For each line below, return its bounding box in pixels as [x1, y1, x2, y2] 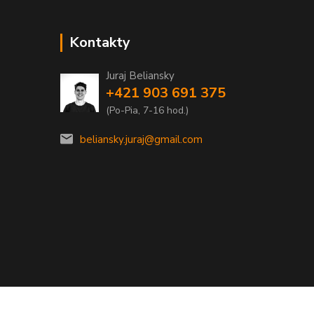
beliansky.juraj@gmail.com [80, 132, 203, 146]
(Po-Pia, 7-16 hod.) [106, 103, 189, 117]
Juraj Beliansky [106, 68, 175, 83]
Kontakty [69, 32, 130, 52]
